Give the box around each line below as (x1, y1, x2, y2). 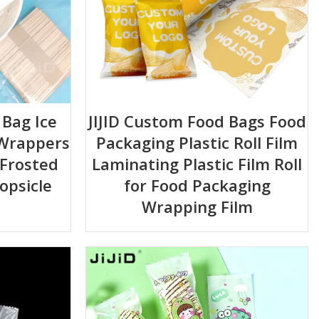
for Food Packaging (123, 174, 271, 196)
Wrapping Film (141, 195, 253, 217)
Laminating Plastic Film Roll (92, 152, 303, 174)
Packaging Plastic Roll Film (96, 131, 298, 153)
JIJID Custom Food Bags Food (88, 110, 306, 132)
